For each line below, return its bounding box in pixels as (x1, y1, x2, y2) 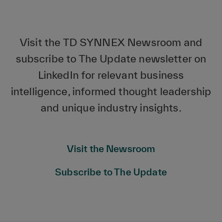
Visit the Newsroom (66, 143, 156, 154)
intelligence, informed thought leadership (10, 85, 212, 97)
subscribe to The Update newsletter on (15, 52, 207, 64)
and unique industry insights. (41, 101, 181, 113)
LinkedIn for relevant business (38, 68, 184, 81)
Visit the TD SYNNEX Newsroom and (19, 36, 203, 48)
